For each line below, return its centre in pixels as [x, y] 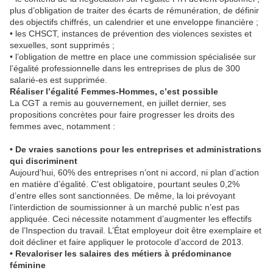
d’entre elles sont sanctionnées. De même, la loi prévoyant [122, 196]
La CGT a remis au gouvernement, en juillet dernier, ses [118, 103]
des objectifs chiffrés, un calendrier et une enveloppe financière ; [134, 22]
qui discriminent [44, 161]
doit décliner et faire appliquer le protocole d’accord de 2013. [127, 242]
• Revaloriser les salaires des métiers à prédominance [121, 254]
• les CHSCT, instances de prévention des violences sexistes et [131, 34]
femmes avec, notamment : [62, 126]
